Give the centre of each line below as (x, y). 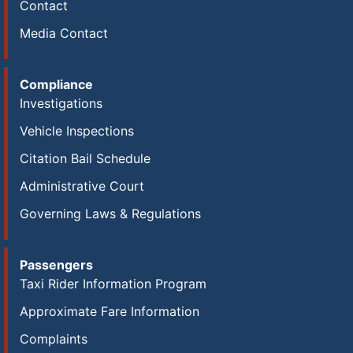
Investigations (61, 103)
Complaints (54, 339)
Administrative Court (82, 186)
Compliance (56, 84)
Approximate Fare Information (110, 311)
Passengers (56, 265)
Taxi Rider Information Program (113, 284)
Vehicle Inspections (77, 131)
